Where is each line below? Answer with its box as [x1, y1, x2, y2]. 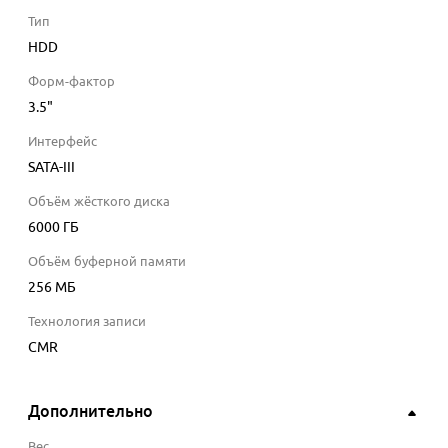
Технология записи [28, 314, 146, 329]
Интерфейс [28, 134, 97, 149]
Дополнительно [28, 402, 153, 421]
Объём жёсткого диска [28, 194, 170, 209]
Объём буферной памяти [28, 254, 186, 269]
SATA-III [28, 159, 75, 176]
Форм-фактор [28, 74, 115, 89]
